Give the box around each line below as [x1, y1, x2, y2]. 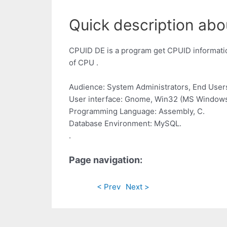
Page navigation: [69, 155, 142, 166]
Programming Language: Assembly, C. [69, 106, 205, 117]
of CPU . [69, 58, 98, 68]
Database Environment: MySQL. [69, 119, 181, 129]
